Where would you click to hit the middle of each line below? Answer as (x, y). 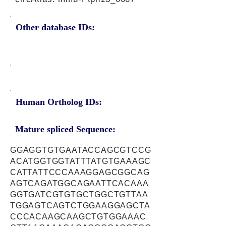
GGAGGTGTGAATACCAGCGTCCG (81, 150)
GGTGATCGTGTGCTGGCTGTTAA (79, 194)
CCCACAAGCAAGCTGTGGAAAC (78, 217)
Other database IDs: (55, 27)
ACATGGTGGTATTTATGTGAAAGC (81, 161)
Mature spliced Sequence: (65, 129)
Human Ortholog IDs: (59, 102)
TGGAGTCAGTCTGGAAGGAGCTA (80, 206)
